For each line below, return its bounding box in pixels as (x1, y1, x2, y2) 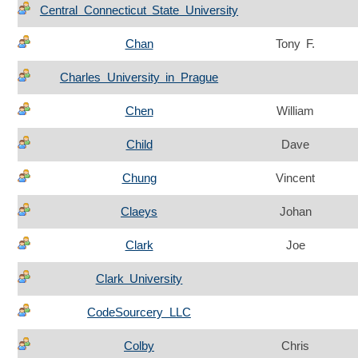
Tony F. (275, 37, 316, 51)
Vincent (276, 171, 315, 185)
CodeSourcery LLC (87, 305, 191, 320)
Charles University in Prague (59, 70, 219, 85)
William (276, 104, 314, 118)
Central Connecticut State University (39, 3, 239, 18)
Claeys (121, 205, 157, 219)
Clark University (95, 272, 183, 286)
